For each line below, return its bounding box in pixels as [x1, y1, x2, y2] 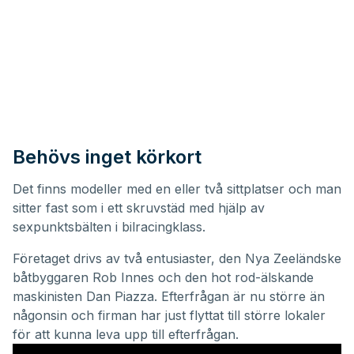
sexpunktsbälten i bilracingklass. [13, 219, 205, 235]
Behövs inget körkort [13, 145, 201, 169]
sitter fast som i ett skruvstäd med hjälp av [13, 200, 265, 217]
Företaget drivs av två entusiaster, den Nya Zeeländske [13, 250, 341, 267]
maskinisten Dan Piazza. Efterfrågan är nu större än [13, 288, 325, 305]
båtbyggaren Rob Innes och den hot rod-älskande [13, 269, 314, 286]
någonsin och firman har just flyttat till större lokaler [13, 307, 326, 324]
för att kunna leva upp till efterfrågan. [13, 326, 239, 343]
